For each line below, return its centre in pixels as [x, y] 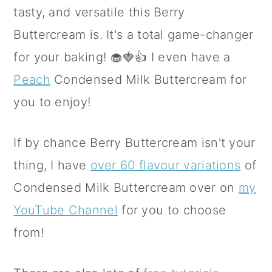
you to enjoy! [52, 102]
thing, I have [52, 165]
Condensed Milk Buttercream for [148, 80]
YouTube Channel [66, 210]
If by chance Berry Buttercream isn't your [134, 143]
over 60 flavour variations [165, 165]
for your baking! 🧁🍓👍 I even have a [122, 57]
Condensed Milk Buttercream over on [126, 188]
